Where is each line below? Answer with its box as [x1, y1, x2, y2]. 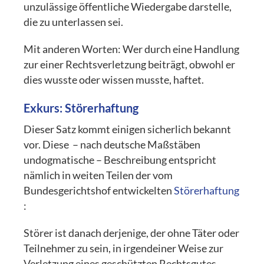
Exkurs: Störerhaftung [24, 100, 139, 115]
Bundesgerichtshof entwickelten [24, 184, 174, 197]
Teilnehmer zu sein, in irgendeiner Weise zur [24, 242, 224, 255]
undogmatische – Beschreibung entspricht [24, 153, 217, 166]
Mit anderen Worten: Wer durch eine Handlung [24, 42, 240, 55]
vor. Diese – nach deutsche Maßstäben [24, 138, 201, 151]
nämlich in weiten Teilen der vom [24, 169, 173, 181]
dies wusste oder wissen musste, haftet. [24, 73, 204, 86]
